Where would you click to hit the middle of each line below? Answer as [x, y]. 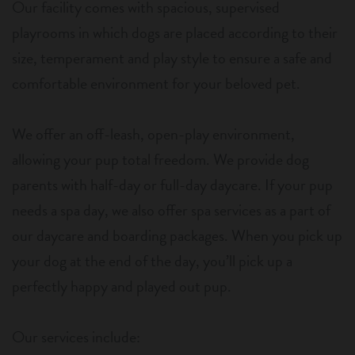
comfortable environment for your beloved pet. [156, 84]
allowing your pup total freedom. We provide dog [160, 160]
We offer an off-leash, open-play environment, [153, 134]
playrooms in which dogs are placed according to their [175, 33]
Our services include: [76, 337]
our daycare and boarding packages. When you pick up [177, 236]
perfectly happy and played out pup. [122, 286]
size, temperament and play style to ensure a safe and [172, 58]
